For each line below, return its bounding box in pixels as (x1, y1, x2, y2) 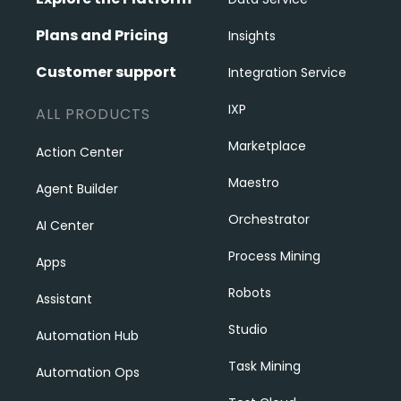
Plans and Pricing (36, 25, 168, 46)
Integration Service (227, 64, 346, 81)
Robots (227, 284, 271, 302)
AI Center (36, 217, 94, 235)
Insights (227, 27, 276, 45)
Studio (227, 320, 268, 338)
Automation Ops (36, 363, 140, 381)
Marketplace (227, 137, 306, 155)
